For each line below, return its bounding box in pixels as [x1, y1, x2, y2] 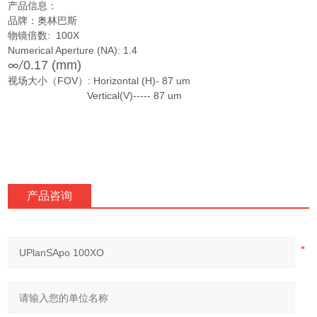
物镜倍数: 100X [8, 29, 80, 41]
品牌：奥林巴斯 [8, 14, 78, 26]
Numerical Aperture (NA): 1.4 [8, 44, 138, 56]
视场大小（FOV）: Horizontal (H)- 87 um [8, 74, 191, 86]
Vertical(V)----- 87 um [8, 89, 183, 101]
